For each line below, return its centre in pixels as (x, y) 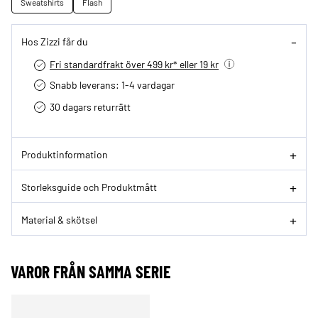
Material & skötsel (59, 219)
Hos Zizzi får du (55, 41)
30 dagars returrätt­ (90, 107)
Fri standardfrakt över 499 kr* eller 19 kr (134, 64)
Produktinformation (65, 154)
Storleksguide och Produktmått (89, 186)
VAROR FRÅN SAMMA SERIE (91, 272)
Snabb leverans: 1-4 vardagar (112, 85)
